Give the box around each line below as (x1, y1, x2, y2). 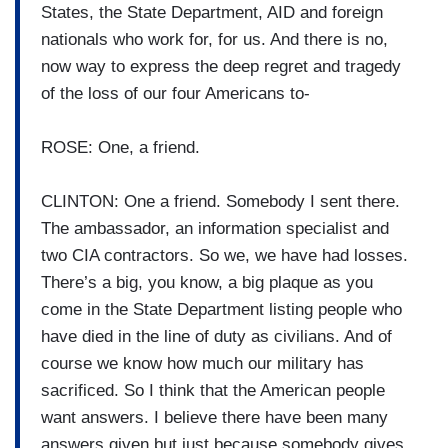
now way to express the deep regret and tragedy (41, 56, 401, 76)
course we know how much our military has (41, 353, 364, 373)
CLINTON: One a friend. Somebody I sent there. (41, 191, 400, 211)
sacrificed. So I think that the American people (41, 380, 385, 400)
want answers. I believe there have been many (41, 407, 388, 427)
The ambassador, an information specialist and (41, 218, 389, 238)
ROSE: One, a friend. (41, 137, 200, 157)
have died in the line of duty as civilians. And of (41, 326, 392, 346)
